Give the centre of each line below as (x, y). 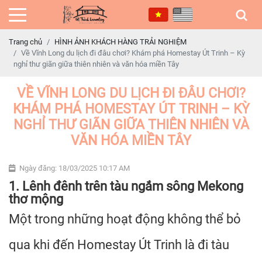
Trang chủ (25, 42)
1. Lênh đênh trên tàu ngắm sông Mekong (126, 186)
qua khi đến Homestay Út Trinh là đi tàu (119, 245)
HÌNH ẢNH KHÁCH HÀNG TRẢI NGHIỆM (120, 42)
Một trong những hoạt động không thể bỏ (125, 219)
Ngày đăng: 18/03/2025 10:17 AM (75, 168)
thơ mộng (36, 199)
